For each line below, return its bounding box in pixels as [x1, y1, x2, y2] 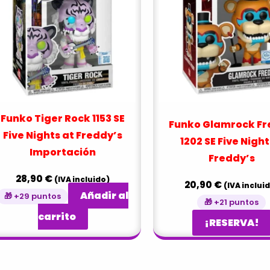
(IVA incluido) [54, 174, 110, 185]
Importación [30, 145, 96, 160]
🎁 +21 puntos [204, 196, 259, 209]
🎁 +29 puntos [4, 190, 61, 202]
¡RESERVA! [204, 216, 259, 230]
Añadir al [80, 189, 128, 203]
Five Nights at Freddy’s [3, 128, 122, 143]
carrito [37, 210, 76, 224]
